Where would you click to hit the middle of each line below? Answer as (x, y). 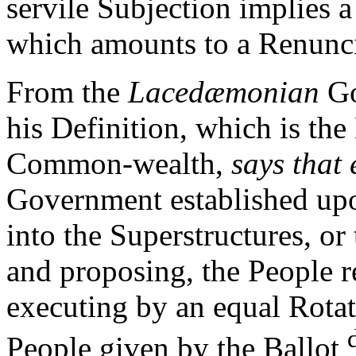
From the (67, 92)
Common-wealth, (119, 164)
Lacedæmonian (224, 92)
